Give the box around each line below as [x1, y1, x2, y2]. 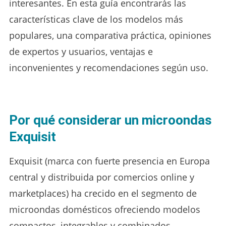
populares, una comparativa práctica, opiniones [9, 29, 211, 41]
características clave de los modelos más [9, 13, 183, 25]
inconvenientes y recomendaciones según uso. [9, 61, 208, 74]
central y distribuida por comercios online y [9, 171, 194, 183]
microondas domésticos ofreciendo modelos [9, 203, 200, 215]
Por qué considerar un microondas [9, 112, 212, 128]
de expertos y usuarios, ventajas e [9, 45, 153, 58]
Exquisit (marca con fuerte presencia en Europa [9, 154, 210, 167]
